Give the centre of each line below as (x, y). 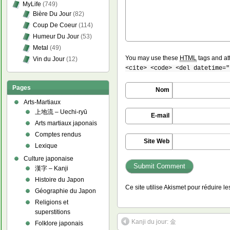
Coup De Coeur (55, 25)
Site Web (157, 141)
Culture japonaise (49, 159)
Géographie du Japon (66, 191)
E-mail (160, 115)
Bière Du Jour (52, 14)
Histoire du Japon (60, 180)
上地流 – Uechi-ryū (61, 112)
